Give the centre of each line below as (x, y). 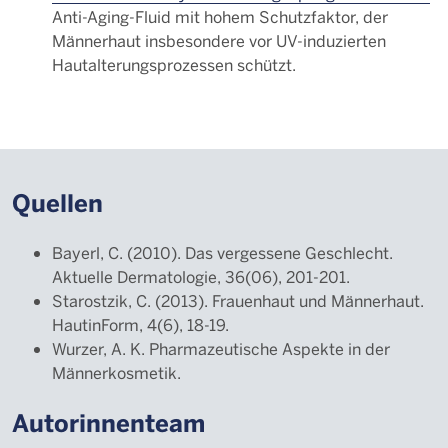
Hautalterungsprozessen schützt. (174, 64)
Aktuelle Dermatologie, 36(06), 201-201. (201, 276)
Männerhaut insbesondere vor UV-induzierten (219, 40)
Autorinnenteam (108, 422)
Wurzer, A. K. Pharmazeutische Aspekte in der (221, 348)
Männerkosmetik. (116, 372)
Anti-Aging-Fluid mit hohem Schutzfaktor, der (220, 16)
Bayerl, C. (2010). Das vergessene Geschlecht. (222, 252)
